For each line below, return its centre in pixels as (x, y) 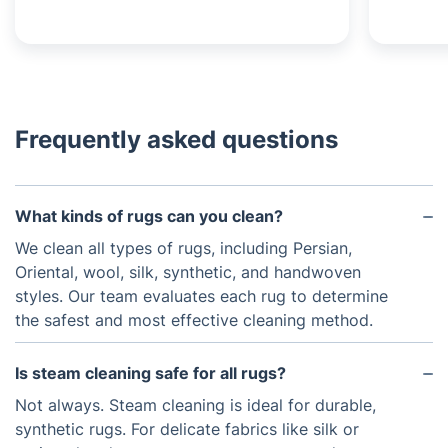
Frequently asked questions (176, 139)
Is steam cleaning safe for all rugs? (150, 373)
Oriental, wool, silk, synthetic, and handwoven (188, 272)
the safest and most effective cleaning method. (194, 320)
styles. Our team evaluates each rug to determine (201, 296)
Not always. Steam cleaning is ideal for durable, (195, 405)
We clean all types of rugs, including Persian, (183, 248)
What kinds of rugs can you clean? (149, 216)
